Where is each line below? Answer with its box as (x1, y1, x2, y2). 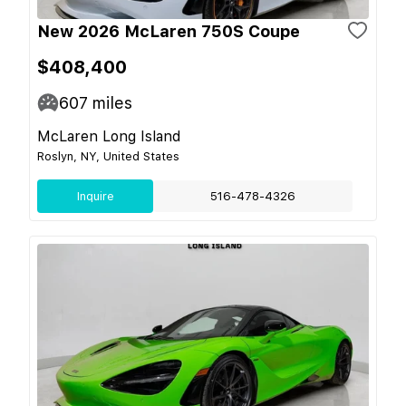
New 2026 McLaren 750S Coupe (37, 21, 300, 41)
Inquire (76, 188, 114, 203)
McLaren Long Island (37, 127, 180, 145)
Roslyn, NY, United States (37, 149, 179, 163)
